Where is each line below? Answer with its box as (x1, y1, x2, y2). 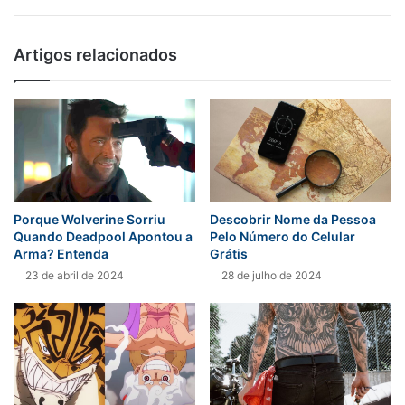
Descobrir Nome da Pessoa (210, 212, 376, 228)
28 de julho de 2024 (221, 268, 322, 283)
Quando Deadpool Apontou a (14, 229, 193, 245)
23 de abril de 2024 (25, 268, 124, 283)
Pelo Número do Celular (210, 229, 355, 245)
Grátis (210, 246, 248, 262)
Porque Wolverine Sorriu (14, 212, 165, 228)
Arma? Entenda (14, 246, 108, 262)
